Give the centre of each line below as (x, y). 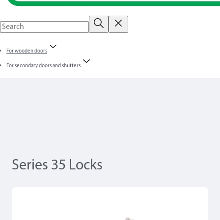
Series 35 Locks (57, 166)
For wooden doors (27, 51)
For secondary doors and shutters (43, 66)
